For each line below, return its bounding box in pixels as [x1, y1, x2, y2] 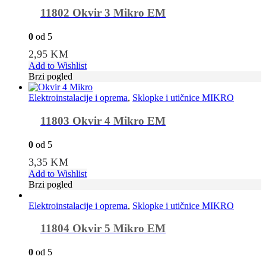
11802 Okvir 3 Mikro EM [40, 6, 166, 19]
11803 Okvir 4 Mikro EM [40, 114, 166, 127]
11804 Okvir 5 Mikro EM [40, 222, 166, 235]
